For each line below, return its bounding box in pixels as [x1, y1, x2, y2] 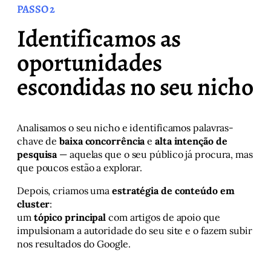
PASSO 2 [17, 2, 56, 16]
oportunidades [17, 46, 162, 79]
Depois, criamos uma [17, 184, 112, 197]
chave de [17, 135, 60, 147]
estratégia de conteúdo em [112, 184, 235, 197]
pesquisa [17, 148, 57, 160]
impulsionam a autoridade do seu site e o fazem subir [17, 224, 252, 237]
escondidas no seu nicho [17, 70, 253, 103]
